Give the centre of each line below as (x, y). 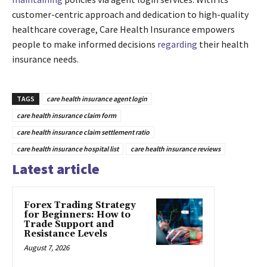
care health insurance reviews (176, 149)
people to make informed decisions (85, 44)
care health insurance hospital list (68, 149)
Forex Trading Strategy (80, 206)
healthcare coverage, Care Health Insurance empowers (123, 30)
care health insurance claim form (66, 116)
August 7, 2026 (46, 248)
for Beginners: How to (77, 215)
